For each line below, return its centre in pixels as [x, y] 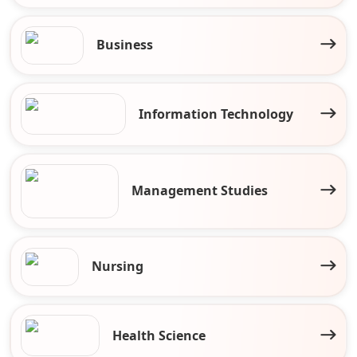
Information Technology [216, 114]
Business [125, 45]
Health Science [159, 335]
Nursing [118, 267]
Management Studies [200, 191]
